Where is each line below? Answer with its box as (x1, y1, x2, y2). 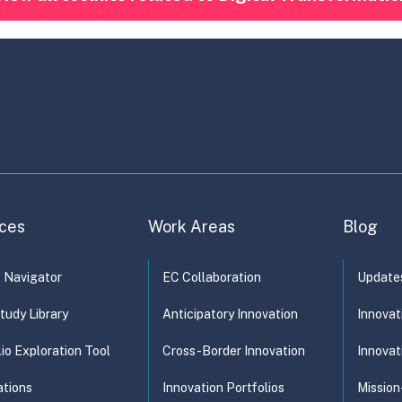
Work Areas (148, 216, 235, 236)
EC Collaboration (162, 269, 261, 284)
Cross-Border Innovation (162, 343, 305, 358)
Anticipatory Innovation (162, 306, 298, 321)
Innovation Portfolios (162, 380, 284, 395)
